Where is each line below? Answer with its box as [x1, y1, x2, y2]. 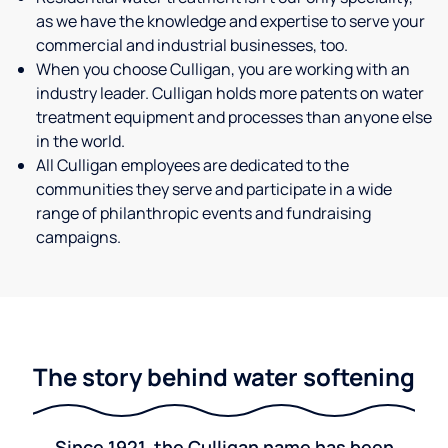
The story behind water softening [33, 360, 415, 394]
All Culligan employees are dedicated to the [36, 154, 349, 177]
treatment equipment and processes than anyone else [36, 106, 432, 129]
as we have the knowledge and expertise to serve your [36, 10, 425, 33]
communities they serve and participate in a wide [36, 178, 392, 201]
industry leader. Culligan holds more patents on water [36, 82, 424, 105]
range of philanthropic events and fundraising [36, 202, 371, 225]
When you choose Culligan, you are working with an [36, 58, 410, 81]
